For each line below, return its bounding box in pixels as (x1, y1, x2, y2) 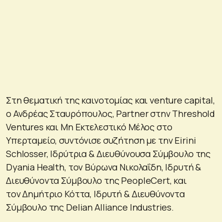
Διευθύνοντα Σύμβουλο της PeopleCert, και (6, 174, 187, 186)
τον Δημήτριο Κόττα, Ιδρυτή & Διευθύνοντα (6, 187, 185, 200)
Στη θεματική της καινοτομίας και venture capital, (6, 94, 215, 106)
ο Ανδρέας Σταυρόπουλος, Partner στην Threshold (6, 107, 216, 119)
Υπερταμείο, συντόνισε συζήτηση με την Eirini (6, 134, 196, 146)
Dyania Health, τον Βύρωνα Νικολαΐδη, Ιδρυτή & (6, 161, 202, 173)
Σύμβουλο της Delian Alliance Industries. (6, 201, 174, 213)
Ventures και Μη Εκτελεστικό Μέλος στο (6, 120, 172, 133)
